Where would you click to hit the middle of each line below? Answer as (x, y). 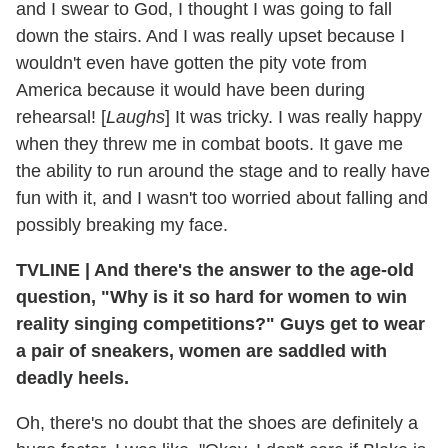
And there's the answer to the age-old (252, 269)
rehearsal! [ (61, 116)
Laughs (135, 116)
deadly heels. (72, 377)
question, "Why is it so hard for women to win (211, 296)
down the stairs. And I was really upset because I (210, 35)
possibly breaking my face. (122, 224)
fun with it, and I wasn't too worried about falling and (222, 197)
